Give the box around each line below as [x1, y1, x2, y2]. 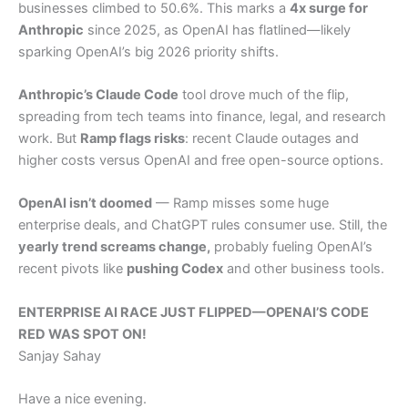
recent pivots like [18, 260, 127, 278]
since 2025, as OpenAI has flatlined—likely [84, 21, 351, 38]
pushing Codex [127, 260, 223, 278]
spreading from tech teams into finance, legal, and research [18, 108, 386, 126]
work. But [18, 130, 80, 148]
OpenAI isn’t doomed [18, 195, 152, 212]
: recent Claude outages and [185, 130, 359, 148]
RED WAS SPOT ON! [18, 325, 147, 342]
